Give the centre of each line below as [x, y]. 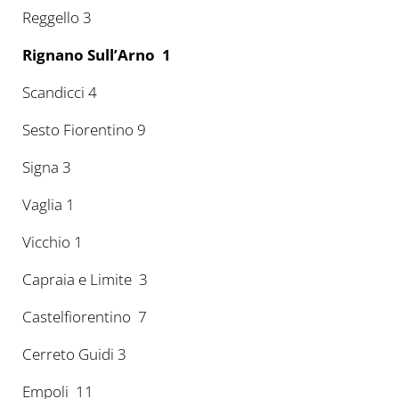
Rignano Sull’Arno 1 [96, 55]
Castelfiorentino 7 [84, 317]
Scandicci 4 [61, 93]
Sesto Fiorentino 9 [85, 130]
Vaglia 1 [50, 205]
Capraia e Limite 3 [85, 280]
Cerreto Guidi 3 [76, 354]
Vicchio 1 [52, 242]
